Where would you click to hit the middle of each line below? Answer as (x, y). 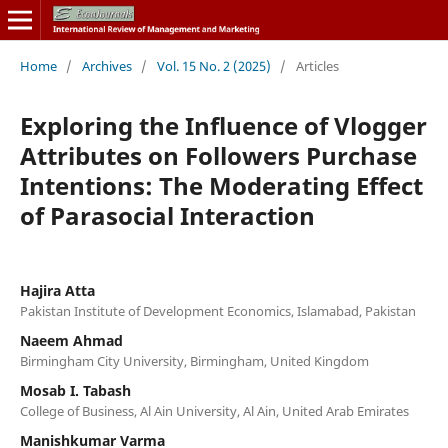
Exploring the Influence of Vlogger (223, 125)
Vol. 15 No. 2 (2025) (213, 65)
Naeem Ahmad (71, 340)
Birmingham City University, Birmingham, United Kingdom (194, 360)
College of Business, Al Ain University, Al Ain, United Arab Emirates (214, 410)
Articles (317, 65)
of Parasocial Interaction (167, 215)
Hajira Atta (57, 290)
